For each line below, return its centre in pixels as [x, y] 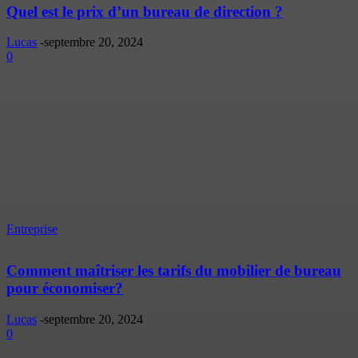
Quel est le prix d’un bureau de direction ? [145, 11]
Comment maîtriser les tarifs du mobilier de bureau [174, 270]
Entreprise [32, 229]
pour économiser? [65, 288]
